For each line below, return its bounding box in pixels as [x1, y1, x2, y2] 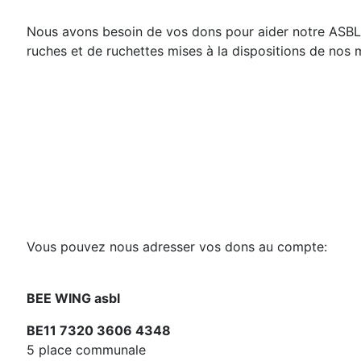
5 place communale [27, 342, 146, 358]
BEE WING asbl [27, 290, 120, 306]
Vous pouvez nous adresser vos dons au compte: [27, 239, 327, 255]
